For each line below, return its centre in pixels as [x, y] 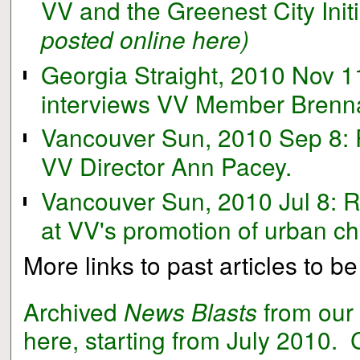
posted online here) [145, 38]
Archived [73, 311]
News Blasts [190, 311]
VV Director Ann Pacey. [167, 165]
